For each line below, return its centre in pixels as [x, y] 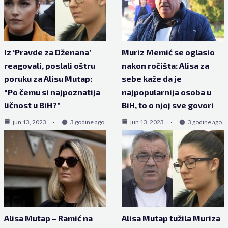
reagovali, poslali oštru [49, 65]
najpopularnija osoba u [166, 92]
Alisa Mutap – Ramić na [48, 218]
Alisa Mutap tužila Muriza [171, 218]
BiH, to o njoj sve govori [168, 105]
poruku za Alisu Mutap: [48, 78]
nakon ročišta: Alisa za [165, 65]
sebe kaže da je [152, 78]
